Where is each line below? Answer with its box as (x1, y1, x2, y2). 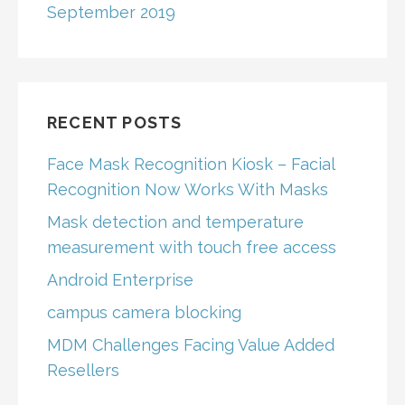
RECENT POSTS (47, 112, 183, 132)
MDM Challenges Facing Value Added (47, 334, 334, 354)
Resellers (47, 360, 119, 380)
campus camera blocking (47, 302, 241, 322)
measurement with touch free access (47, 237, 336, 257)
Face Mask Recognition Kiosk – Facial (47, 154, 334, 174)
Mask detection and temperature (47, 212, 304, 231)
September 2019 (47, 2, 175, 22)
